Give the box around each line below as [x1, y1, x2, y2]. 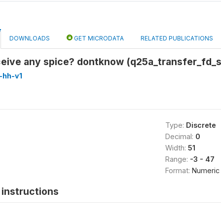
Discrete [185, 121, 216, 129]
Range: [165, 155, 190, 163]
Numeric [191, 166, 220, 175]
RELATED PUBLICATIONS [141, 35, 213, 42]
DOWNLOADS [9, 35, 50, 42]
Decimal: [165, 132, 195, 141]
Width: [165, 144, 188, 152]
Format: [165, 166, 192, 175]
